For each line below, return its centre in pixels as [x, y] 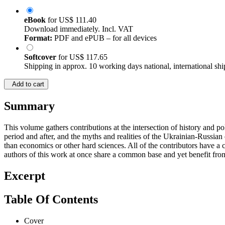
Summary [29, 106]
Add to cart [26, 84]
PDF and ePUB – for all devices [104, 38]
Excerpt [25, 176]
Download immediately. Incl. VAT [79, 29]
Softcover [41, 57]
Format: [38, 38]
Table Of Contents [51, 200]
